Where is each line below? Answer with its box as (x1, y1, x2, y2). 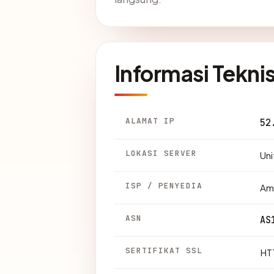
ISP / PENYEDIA (125, 180, 203, 191)
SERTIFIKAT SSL (125, 245, 203, 256)
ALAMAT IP (125, 116, 176, 127)
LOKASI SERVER (125, 148, 198, 159)
